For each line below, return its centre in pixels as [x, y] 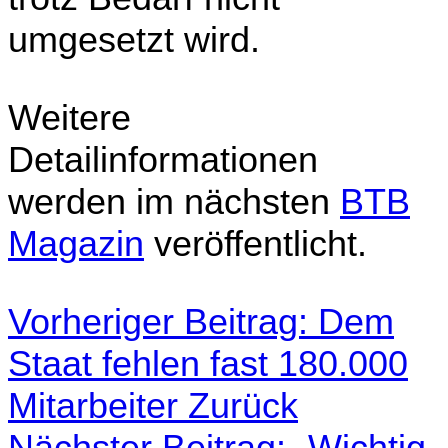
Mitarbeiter [98, 405]
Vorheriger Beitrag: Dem [201, 321]
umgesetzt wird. [134, 39]
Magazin [76, 243]
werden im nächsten [174, 201]
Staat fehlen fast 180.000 [208, 363]
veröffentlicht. [255, 243]
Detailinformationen [163, 159]
